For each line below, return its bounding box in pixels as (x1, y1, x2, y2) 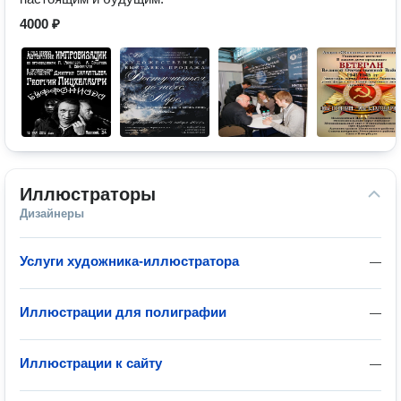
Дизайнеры (20, 207, 84, 220)
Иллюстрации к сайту (20, 355, 162, 371)
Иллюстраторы (20, 184, 156, 204)
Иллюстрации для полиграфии (20, 304, 226, 320)
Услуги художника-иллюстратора (20, 253, 239, 269)
